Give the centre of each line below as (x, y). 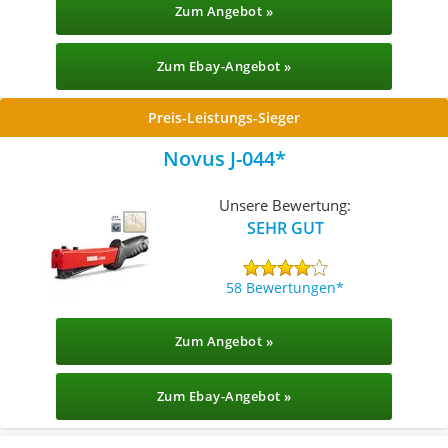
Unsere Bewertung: (285, 204)
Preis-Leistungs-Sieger (224, 117)
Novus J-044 (218, 158)
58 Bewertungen (281, 287)
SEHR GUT (285, 227)
